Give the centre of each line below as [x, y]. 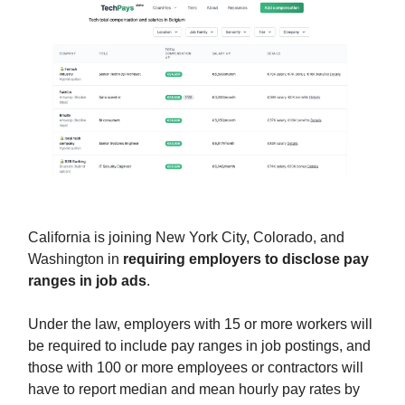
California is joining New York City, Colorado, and [186, 238]
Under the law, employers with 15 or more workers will [200, 325]
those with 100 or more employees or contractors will [196, 368]
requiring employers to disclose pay [246, 259]
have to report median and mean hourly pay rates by [194, 390]
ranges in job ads [87, 281]
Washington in [75, 259]
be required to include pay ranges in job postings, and [199, 346]
